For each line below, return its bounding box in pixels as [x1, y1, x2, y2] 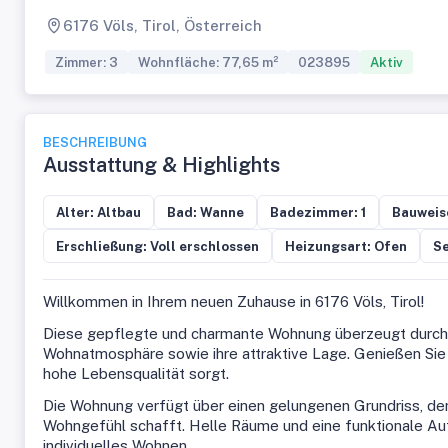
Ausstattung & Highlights [43, 153, 280, 177]
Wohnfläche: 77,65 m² [138, 54, 278, 70]
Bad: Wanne [167, 204, 244, 220]
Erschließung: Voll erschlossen [56, 238, 259, 254]
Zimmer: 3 [55, 54, 118, 70]
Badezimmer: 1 [270, 204, 366, 220]
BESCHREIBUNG [43, 135, 147, 150]
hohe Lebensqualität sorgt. [43, 365, 229, 382]
